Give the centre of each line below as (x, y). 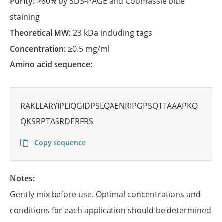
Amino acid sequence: (55, 64)
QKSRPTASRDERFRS (57, 121)
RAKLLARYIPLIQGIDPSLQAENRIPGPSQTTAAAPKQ (109, 106)
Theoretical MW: (44, 33)
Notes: (27, 178)
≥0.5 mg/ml (89, 49)
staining (25, 17)
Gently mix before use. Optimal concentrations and (105, 194)
